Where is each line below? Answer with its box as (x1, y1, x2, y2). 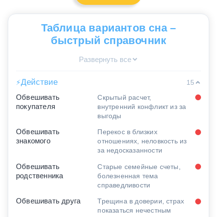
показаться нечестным (97, 206, 171, 215)
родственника (16, 171, 63, 180)
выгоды (97, 111, 122, 120)
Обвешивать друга (16, 197, 81, 205)
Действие (21, 77, 58, 87)
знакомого (16, 137, 50, 145)
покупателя (16, 102, 55, 110)
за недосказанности (97, 146, 163, 155)
